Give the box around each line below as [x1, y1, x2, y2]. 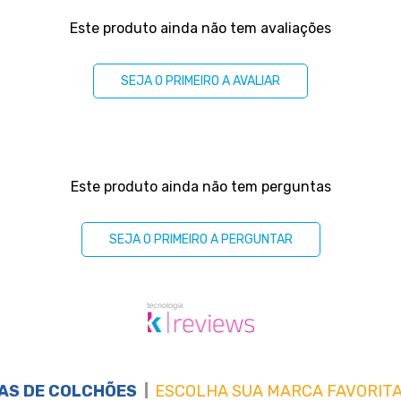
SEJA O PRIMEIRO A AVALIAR [121, 73, 280, 89]
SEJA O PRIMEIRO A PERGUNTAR [108, 232, 293, 247]
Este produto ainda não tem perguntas [70, 178, 331, 195]
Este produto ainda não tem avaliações [70, 20, 331, 37]
